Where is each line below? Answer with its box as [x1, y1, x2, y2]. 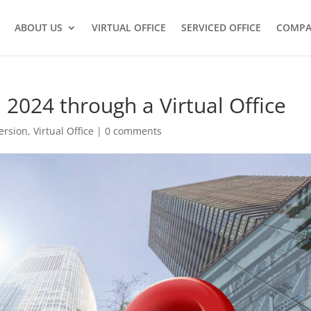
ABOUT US [15, 21, 62, 34]
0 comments [105, 124, 162, 137]
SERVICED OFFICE [181, 21, 261, 34]
